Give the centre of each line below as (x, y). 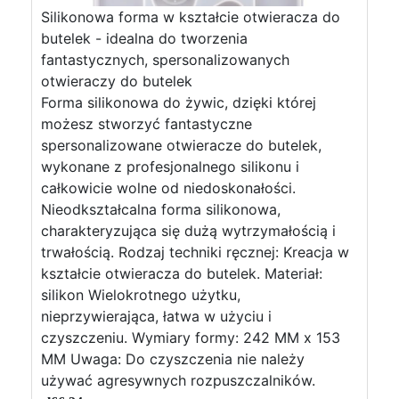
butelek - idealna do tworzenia (144, 38)
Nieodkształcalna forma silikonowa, (161, 209)
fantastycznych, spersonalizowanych (165, 60)
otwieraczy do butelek (117, 81)
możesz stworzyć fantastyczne (147, 124)
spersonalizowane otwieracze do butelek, (181, 145)
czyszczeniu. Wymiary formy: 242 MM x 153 (191, 338)
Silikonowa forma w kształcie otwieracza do (191, 17)
